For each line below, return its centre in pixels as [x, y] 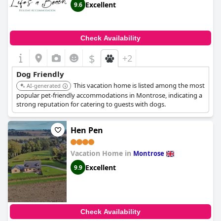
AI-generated [44, 86]
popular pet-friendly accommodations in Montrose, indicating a [109, 95]
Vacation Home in [102, 153]
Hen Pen [87, 130]
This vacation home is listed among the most [139, 85]
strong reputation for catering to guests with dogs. [91, 104]
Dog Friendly [40, 74]
